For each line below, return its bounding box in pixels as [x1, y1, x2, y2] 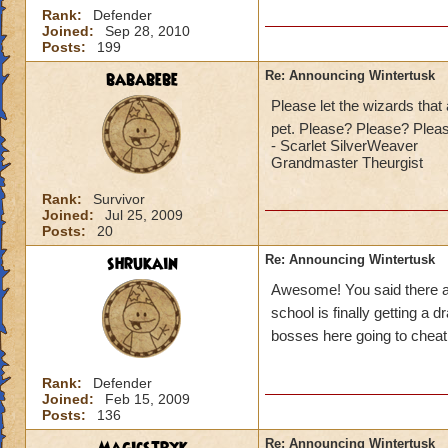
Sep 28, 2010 [105, 23, 190, 39]
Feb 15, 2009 [105, 391, 190, 407]
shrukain [106, 252, 178, 276]
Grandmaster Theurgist [271, 154, 423, 171]
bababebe [106, 68, 178, 92]
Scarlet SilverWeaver [280, 137, 418, 154]
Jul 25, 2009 [105, 207, 183, 223]
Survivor [93, 191, 145, 207]
